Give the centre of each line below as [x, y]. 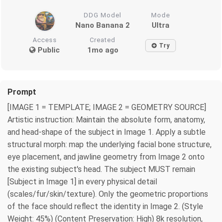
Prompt [22, 92]
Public [48, 50]
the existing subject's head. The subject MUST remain [101, 169]
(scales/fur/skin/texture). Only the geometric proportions [108, 194]
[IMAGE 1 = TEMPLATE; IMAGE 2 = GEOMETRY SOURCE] [107, 107]
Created [103, 40]
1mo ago [103, 50]
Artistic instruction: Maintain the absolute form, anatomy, [106, 119]
